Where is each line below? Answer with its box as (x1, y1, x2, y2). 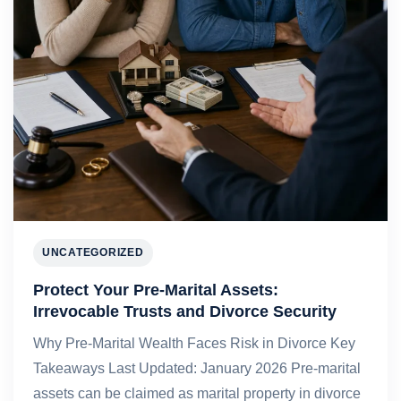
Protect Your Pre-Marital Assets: (33, 280, 278, 299)
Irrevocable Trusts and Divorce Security (33, 302, 337, 320)
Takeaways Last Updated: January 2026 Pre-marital (33, 361, 361, 376)
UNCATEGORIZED (42, 246, 144, 259)
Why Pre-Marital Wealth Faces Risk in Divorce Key (33, 336, 355, 351)
